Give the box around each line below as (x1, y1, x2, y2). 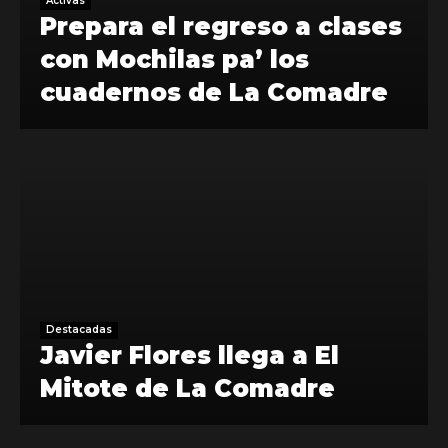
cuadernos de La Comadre (40, 78, 388, 108)
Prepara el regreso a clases (40, 12, 402, 42)
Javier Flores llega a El (40, 341, 339, 371)
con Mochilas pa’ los (40, 45, 309, 75)
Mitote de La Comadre (40, 374, 335, 404)
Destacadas (46, 323, 112, 337)
